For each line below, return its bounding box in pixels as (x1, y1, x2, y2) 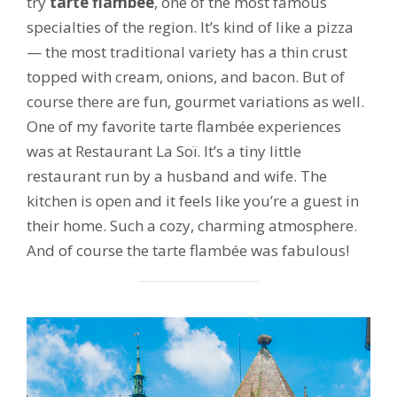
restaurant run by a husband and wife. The (27, 165, 327, 186)
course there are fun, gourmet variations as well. (27, 90, 364, 112)
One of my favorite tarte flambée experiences (27, 115, 341, 136)
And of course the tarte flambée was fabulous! (27, 239, 349, 261)
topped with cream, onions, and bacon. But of (27, 66, 345, 87)
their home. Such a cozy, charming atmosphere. (27, 214, 357, 236)
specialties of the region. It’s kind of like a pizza (27, 16, 354, 37)
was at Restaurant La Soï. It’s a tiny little (27, 140, 301, 161)
